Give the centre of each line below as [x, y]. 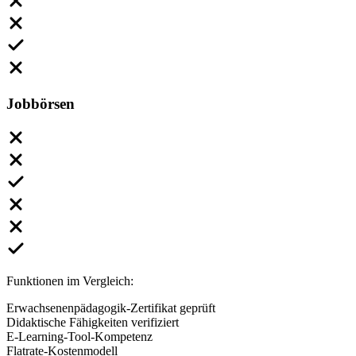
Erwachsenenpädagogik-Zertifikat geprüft [111, 308]
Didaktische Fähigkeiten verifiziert [93, 322]
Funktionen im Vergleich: [70, 281]
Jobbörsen [41, 103]
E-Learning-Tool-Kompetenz [79, 336]
